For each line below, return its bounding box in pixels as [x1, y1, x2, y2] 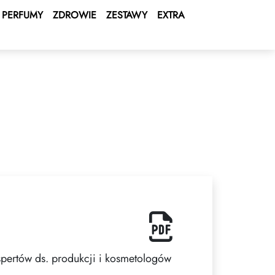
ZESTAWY [106, 8, 147, 22]
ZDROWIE [53, 8, 96, 22]
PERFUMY [2, 8, 43, 22]
